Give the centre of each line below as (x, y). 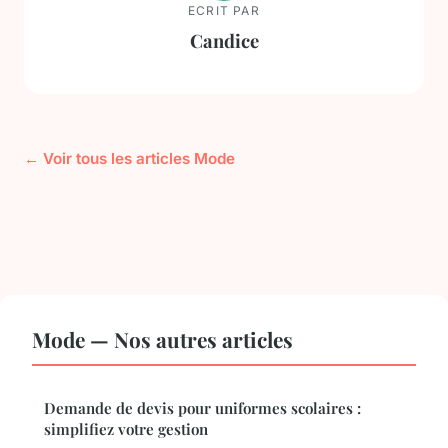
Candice (224, 40)
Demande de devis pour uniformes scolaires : (202, 408)
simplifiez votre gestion (126, 429)
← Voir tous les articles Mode (129, 159)
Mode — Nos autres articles (162, 339)
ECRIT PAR (224, 10)
